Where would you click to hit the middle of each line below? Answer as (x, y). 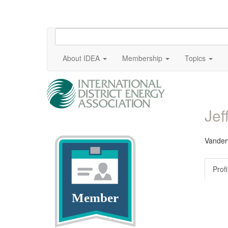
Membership (142, 58)
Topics (195, 58)
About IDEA (81, 58)
